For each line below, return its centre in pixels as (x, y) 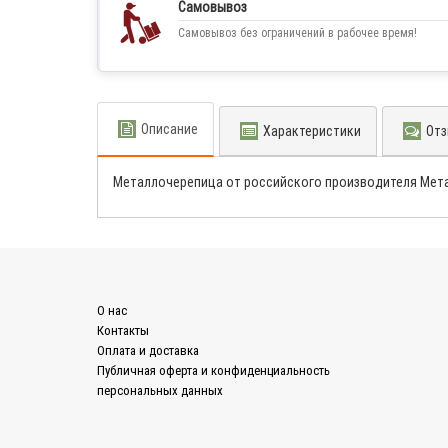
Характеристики (312, 131)
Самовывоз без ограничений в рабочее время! (297, 33)
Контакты (123, 331)
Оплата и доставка (148, 351)
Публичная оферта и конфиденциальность (213, 371)
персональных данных (160, 391)
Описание (169, 129)
